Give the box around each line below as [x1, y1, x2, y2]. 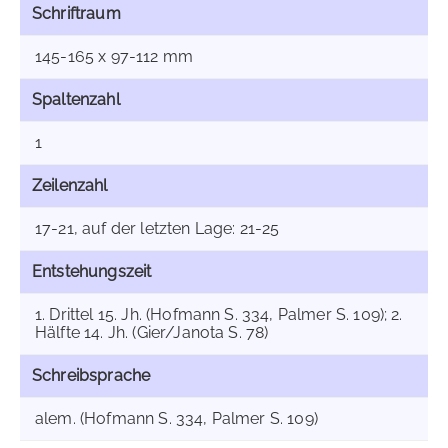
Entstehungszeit [32, 262, 152, 281]
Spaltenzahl [32, 90, 120, 109]
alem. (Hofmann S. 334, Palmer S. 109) [35, 409, 318, 428]
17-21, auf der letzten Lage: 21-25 [35, 219, 280, 238]
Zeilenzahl [32, 176, 108, 195]
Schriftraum [32, 4, 121, 23]
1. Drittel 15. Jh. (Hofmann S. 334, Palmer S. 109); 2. [35, 305, 403, 324]
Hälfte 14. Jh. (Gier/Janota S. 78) [35, 323, 269, 342]
